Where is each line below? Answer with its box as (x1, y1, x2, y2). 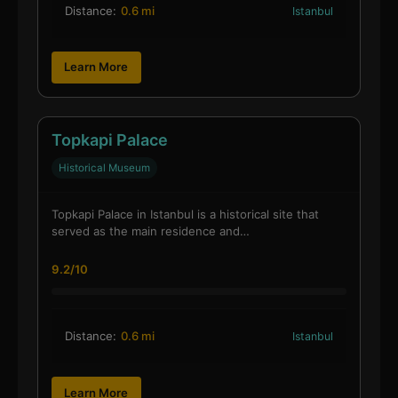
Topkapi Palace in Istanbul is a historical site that (51, 207, 319, 222)
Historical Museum (58, 162, 150, 175)
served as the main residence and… (51, 224, 250, 239)
